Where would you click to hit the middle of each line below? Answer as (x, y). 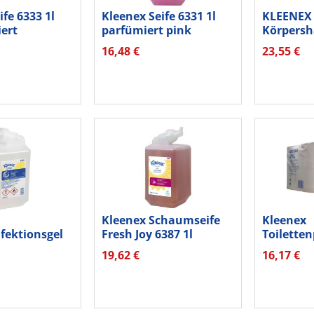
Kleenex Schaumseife (161, 220)
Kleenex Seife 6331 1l (158, 16)
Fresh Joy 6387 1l (147, 234)
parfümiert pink (146, 30)
